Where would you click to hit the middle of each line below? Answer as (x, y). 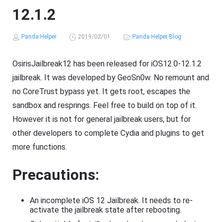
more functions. (40, 147)
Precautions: (56, 175)
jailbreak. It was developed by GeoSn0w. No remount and (111, 78)
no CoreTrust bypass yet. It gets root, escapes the (102, 92)
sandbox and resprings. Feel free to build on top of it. (105, 106)
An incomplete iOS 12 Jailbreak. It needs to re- (111, 201)
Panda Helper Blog (157, 37)
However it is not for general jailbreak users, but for (102, 119)
